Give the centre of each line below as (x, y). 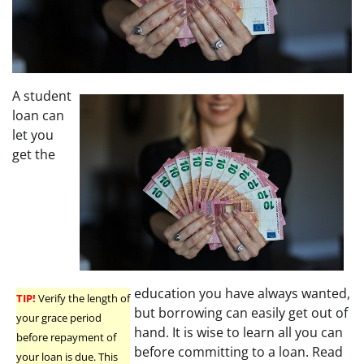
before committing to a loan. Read (238, 351)
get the (34, 155)
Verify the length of (83, 298)
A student (42, 96)
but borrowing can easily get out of (241, 312)
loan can (38, 116)
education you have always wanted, (242, 293)
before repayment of (66, 337)
